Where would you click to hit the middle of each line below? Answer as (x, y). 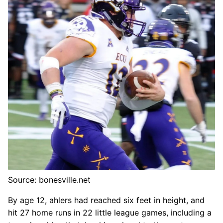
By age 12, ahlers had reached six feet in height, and (106, 200)
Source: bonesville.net (49, 179)
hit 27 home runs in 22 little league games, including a (110, 212)
